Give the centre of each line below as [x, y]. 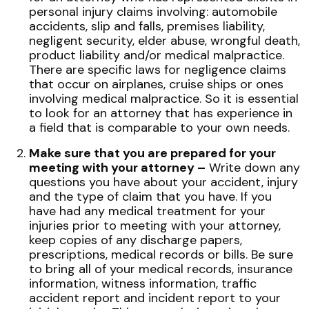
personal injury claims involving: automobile [153, 12]
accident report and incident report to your [155, 298]
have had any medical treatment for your [147, 211]
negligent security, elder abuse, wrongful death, [165, 41]
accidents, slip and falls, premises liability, [147, 26]
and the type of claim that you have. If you [150, 197]
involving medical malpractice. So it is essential [164, 99]
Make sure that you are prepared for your [152, 153]
